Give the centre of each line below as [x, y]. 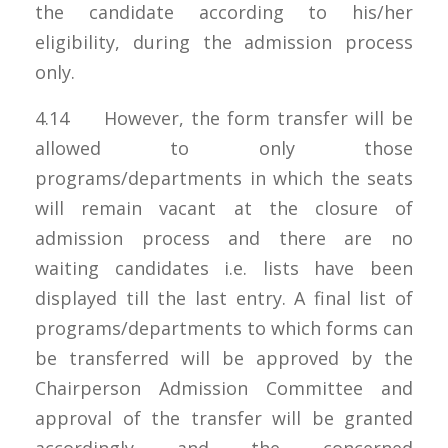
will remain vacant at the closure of [224, 207]
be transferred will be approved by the [224, 357]
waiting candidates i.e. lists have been [224, 267]
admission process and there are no [224, 237]
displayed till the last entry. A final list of [224, 297]
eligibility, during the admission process [224, 41]
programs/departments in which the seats [224, 177]
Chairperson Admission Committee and [224, 387]
